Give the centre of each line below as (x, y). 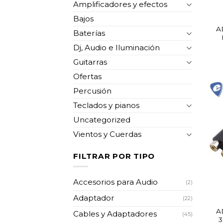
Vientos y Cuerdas (107, 134)
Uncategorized (102, 119)
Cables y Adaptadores (115, 214)
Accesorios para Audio (115, 182)
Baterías (89, 33)
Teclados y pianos (106, 105)
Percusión (92, 91)
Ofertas (87, 76)
